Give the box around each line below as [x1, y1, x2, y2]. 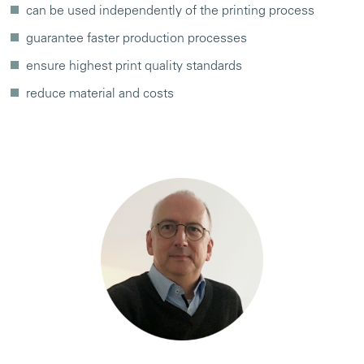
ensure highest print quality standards [26, 60, 242, 73]
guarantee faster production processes [26, 32, 247, 45]
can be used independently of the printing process [26, 5, 314, 18]
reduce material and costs [26, 88, 174, 101]
